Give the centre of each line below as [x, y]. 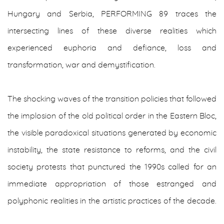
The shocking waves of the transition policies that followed [112, 99]
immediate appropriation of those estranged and [112, 184]
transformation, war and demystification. [83, 65]
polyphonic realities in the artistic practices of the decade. [112, 201]
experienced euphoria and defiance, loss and [112, 48]
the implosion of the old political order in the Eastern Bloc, [112, 116]
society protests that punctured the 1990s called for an [112, 167]
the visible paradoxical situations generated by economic [112, 133]
